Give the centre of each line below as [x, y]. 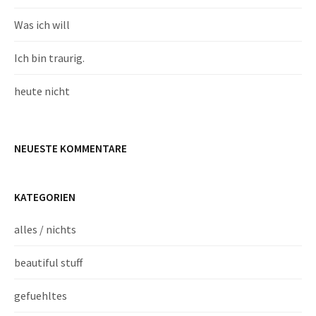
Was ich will [42, 24]
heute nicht [42, 91]
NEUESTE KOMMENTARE [71, 148]
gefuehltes [41, 295]
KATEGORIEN [45, 197]
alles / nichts [45, 229]
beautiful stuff [48, 262]
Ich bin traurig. [49, 57]
